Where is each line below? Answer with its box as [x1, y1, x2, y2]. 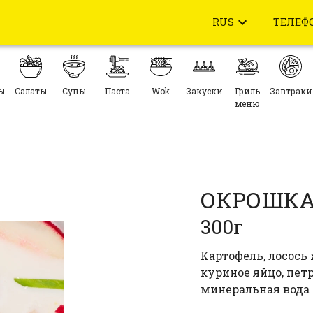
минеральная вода [201, 282, 310, 296]
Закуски [185, 85, 223, 96]
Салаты [15, 85, 47, 96]
